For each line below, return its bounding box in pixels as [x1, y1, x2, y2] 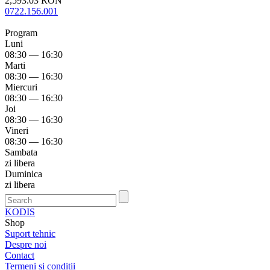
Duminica [5, 169, 42, 180]
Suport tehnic [5, 228, 55, 239]
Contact [5, 250, 34, 261]
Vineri [5, 125, 28, 136]
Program [5, 28, 42, 39]
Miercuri [5, 82, 37, 93]
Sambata [5, 147, 37, 158]
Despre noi [5, 239, 46, 250]
